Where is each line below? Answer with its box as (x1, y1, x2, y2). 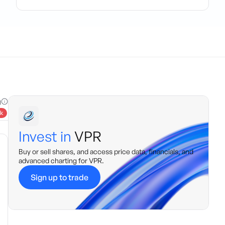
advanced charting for (19, 156, 89, 165)
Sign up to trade (31, 172, 88, 182)
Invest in (19, 128, 71, 145)
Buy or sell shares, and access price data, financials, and (19, 147, 193, 156)
